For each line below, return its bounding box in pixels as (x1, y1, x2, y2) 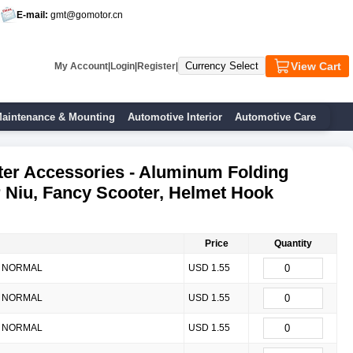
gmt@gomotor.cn (48, 9, 123, 20)
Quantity (273, 238, 312, 249)
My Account (54, 60, 108, 72)
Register (137, 60, 176, 72)
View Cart (291, 59, 341, 72)
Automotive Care (235, 110, 316, 123)
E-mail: (17, 9, 48, 20)
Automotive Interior (128, 110, 222, 123)
